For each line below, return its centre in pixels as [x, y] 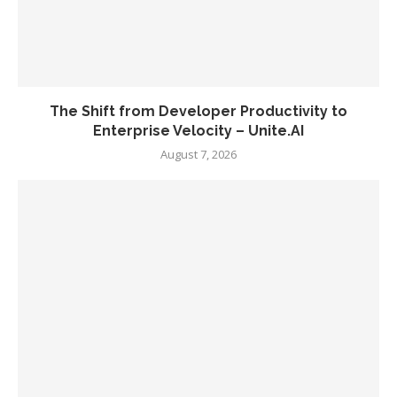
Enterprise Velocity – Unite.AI [198, 131]
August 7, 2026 [198, 154]
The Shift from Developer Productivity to [198, 111]
